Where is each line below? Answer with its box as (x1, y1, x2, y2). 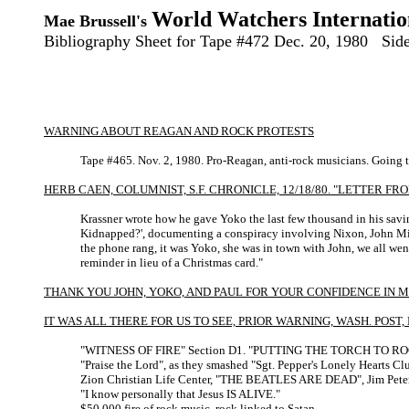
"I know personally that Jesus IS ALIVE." (80, 387, 280, 401)
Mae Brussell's (44, 12, 147, 30)
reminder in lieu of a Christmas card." (80, 256, 263, 269)
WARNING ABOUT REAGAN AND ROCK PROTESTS (44, 124, 314, 138)
